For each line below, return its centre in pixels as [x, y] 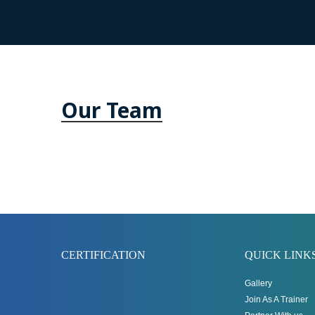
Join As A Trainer [276, 300]
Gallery [258, 283]
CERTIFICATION [103, 255]
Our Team [112, 110]
